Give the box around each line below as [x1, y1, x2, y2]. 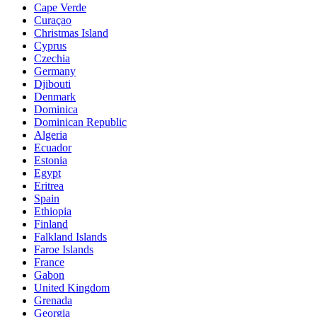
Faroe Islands [34, 243, 93, 256]
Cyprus [34, 40, 67, 52]
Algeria [34, 129, 67, 142]
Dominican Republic [34, 116, 127, 129]
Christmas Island [34, 27, 108, 40]
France [34, 256, 64, 269]
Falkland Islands [34, 231, 107, 243]
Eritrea [34, 180, 64, 192]
